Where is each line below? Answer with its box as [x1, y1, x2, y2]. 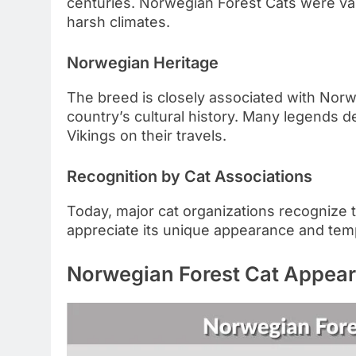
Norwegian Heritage [67, 53, 219, 73]
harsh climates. [67, 14, 170, 31]
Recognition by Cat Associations [67, 167, 312, 187]
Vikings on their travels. [67, 127, 226, 145]
